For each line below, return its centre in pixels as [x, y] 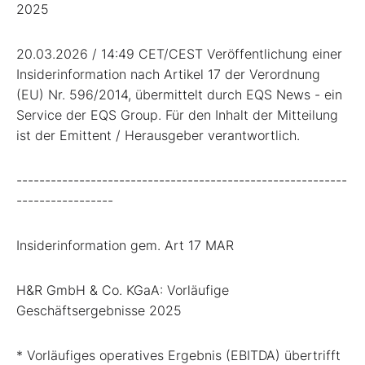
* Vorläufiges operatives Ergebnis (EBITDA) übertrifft [178, 355]
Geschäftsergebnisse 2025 [99, 310]
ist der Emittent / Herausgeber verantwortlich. [158, 135]
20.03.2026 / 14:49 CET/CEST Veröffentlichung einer [179, 53]
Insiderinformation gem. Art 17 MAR [125, 245]
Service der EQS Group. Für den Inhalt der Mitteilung [177, 114]
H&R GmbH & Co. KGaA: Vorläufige [123, 290]
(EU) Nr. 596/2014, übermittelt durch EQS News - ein [179, 94]
